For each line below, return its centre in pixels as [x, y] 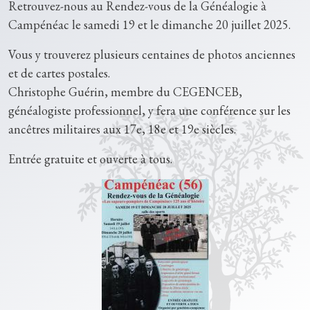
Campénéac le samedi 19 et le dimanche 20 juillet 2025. [149, 25]
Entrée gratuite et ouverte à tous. [92, 159]
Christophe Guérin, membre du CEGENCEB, [125, 92]
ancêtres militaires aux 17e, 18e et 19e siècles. [122, 129]
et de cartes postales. [61, 73]
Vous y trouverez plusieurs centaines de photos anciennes [152, 54]
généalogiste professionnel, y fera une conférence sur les [149, 110]
